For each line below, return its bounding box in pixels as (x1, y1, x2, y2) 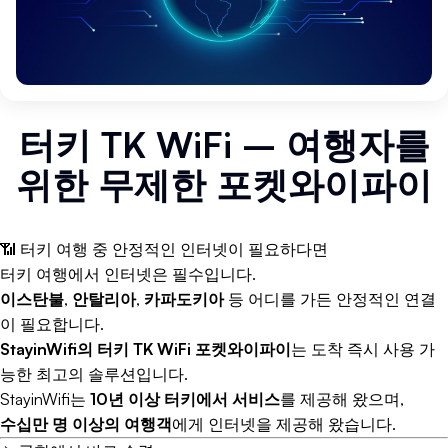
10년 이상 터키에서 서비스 (90, 389, 280, 410)
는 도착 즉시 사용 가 (291, 339, 435, 360)
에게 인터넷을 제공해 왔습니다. (172, 414, 396, 435)
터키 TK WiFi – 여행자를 (18, 122, 430, 168)
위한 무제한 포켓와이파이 (16, 162, 432, 208)
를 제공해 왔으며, (280, 389, 404, 410)
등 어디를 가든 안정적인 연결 (224, 289, 436, 310)
